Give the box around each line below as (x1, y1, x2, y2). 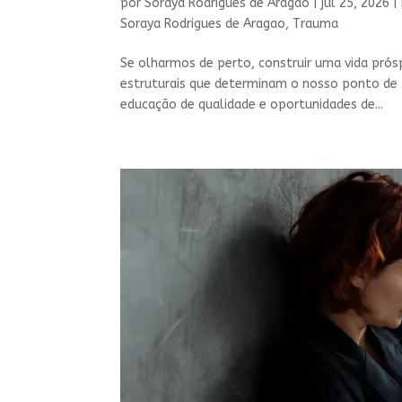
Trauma (293, 15, 339, 31)
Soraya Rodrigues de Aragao (120, 15, 286, 31)
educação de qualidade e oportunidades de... (120, 96, 384, 112)
